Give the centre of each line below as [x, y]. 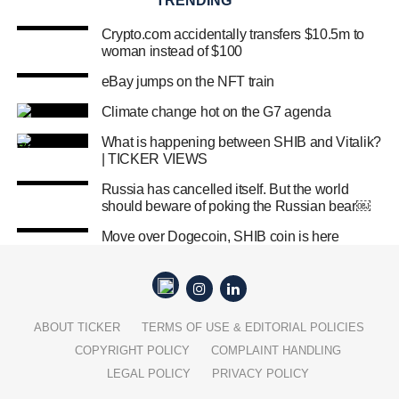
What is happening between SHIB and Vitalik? [241, 142]
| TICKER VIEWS [155, 159]
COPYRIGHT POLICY [133, 350]
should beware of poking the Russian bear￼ [236, 206]
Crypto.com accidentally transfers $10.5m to [232, 34]
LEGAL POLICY [149, 374]
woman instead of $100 [171, 51]
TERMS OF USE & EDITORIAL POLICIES [253, 327]
